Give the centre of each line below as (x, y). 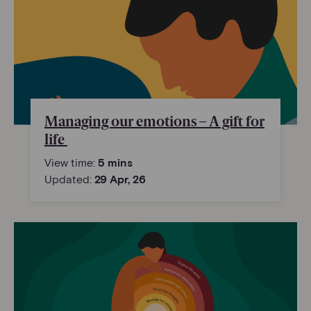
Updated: (69, 179)
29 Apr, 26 (120, 179)
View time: (71, 162)
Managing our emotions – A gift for (154, 122)
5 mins (115, 162)
